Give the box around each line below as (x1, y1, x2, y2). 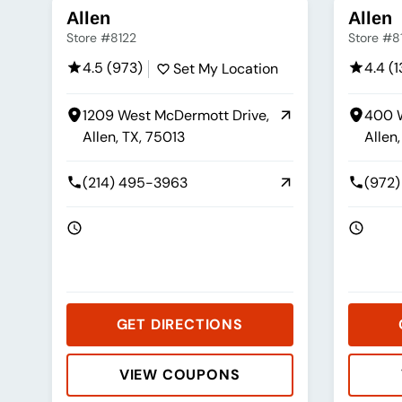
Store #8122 (66, 30, 136, 47)
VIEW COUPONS (118, 365, 240, 385)
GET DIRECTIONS (116, 315, 243, 335)
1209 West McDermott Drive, (82, 106, 269, 126)
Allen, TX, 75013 (82, 127, 185, 147)
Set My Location (172, 59, 278, 79)
